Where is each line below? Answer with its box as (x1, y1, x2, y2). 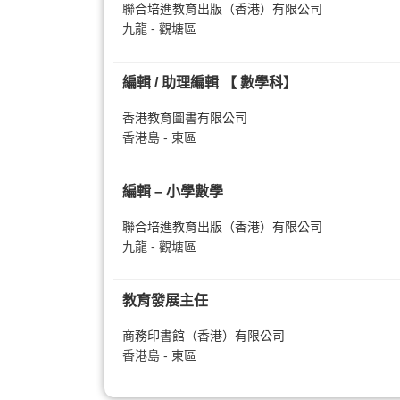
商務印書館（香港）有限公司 (122, 329, 285, 343)
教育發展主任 (122, 293, 208, 308)
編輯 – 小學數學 (122, 184, 223, 199)
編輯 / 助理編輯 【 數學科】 (122, 75, 297, 90)
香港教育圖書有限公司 (122, 111, 247, 125)
